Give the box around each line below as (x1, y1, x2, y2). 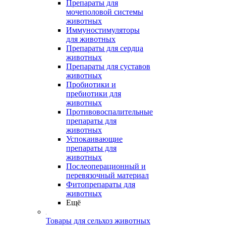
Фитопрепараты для (66, 180, 135, 189)
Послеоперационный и (66, 162, 146, 171)
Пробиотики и (66, 80, 116, 89)
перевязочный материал (66, 171, 149, 180)
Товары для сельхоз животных (46, 216, 150, 225)
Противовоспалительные (66, 107, 153, 116)
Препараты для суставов (66, 62, 150, 71)
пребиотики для (66, 89, 121, 98)
